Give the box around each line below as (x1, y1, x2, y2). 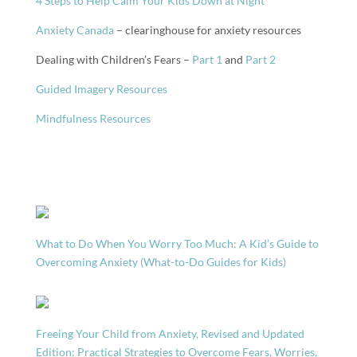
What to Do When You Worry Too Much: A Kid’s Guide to (35, 237, 319, 250)
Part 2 (245, 53, 276, 66)
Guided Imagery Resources (35, 82, 167, 96)
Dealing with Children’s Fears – (35, 53, 192, 66)
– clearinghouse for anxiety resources (113, 23, 301, 37)
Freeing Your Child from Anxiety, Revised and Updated (35, 327, 304, 340)
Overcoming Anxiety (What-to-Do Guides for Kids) (35, 255, 286, 269)
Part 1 (191, 53, 222, 66)
